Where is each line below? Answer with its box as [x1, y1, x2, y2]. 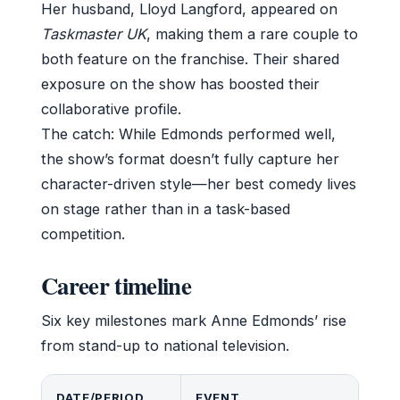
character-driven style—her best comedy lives [41, 174, 356, 193]
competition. [41, 224, 125, 243]
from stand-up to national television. [41, 336, 289, 354]
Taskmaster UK [41, 24, 146, 43]
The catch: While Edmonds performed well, [41, 124, 336, 143]
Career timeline [41, 267, 191, 303]
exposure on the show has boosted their [41, 74, 320, 93]
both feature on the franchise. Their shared [41, 49, 339, 68]
